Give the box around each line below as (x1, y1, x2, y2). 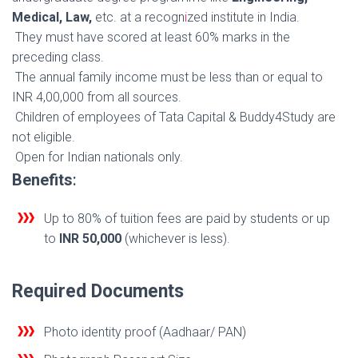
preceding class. (12, 50, 104, 66)
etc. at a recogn (92, 10, 185, 26)
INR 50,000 (59, 231, 121, 247)
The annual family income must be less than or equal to (12, 70, 323, 86)
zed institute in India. (187, 10, 300, 26)
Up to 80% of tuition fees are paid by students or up (44, 211, 330, 227)
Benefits (12, 170, 73, 190)
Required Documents (12, 280, 184, 303)
